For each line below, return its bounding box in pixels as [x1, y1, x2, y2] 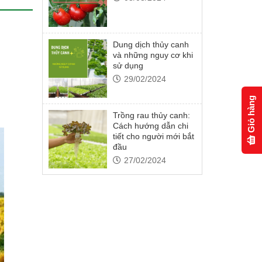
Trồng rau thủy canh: [113, 111, 191, 120]
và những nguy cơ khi [113, 50, 194, 60]
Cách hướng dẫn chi [113, 121, 189, 130]
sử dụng [113, 61, 144, 70]
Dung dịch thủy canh [113, 40, 189, 49]
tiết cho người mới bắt [113, 132, 195, 141]
